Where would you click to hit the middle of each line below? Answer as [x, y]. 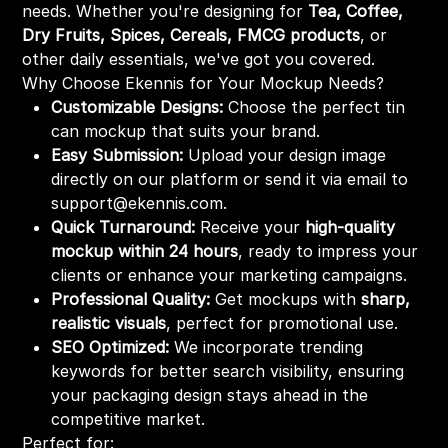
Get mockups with [286, 299]
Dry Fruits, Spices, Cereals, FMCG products [191, 35]
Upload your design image [285, 155]
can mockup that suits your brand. [186, 131]
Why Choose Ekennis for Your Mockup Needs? [203, 83]
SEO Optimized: [110, 347]
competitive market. [128, 419]
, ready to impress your [328, 251]
